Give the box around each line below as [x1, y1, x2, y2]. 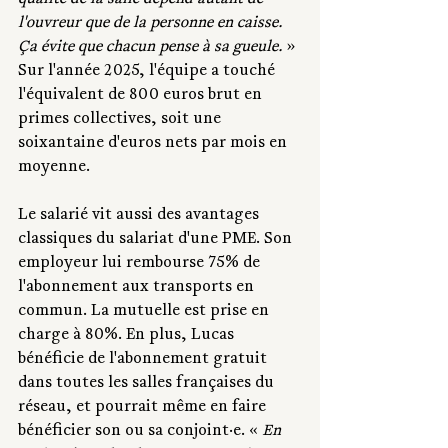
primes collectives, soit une [18, 111, 225, 130]
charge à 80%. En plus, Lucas [18, 327, 238, 346]
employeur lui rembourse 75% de [18, 255, 264, 274]
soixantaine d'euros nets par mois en [18, 135, 291, 154]
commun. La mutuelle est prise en [18, 303, 273, 322]
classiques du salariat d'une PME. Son [18, 231, 296, 250]
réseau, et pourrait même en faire [18, 399, 270, 418]
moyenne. [18, 159, 94, 178]
